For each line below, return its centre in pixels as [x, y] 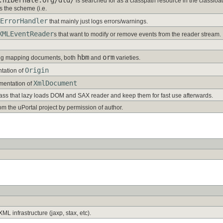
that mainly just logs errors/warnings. [98, 21]
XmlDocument [55, 83]
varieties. [127, 57]
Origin [37, 70]
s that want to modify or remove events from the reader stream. [137, 34]
